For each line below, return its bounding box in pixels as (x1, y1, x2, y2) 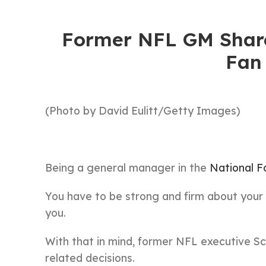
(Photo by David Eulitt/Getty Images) (45, 104, 240, 117)
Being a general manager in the (45, 161, 210, 174)
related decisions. (45, 251, 135, 264)
